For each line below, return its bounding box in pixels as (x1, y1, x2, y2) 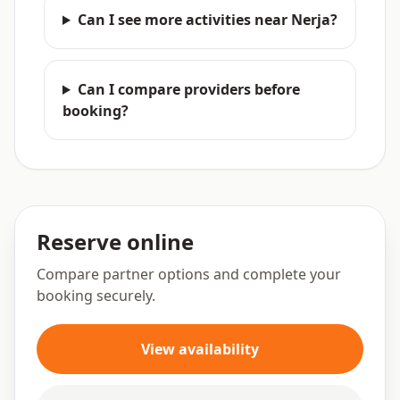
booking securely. (37, 286, 155, 305)
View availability (141, 339, 259, 359)
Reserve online (37, 227, 194, 256)
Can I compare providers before (77, 79, 300, 99)
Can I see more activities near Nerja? (77, 10, 337, 29)
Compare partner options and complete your (37, 264, 341, 284)
